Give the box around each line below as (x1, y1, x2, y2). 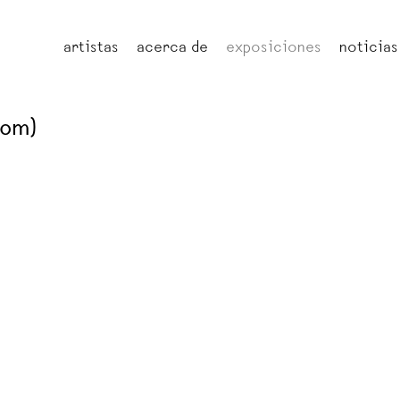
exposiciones (226, 41, 321, 57)
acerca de (137, 41, 208, 57)
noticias (339, 41, 398, 57)
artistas (63, 41, 119, 57)
